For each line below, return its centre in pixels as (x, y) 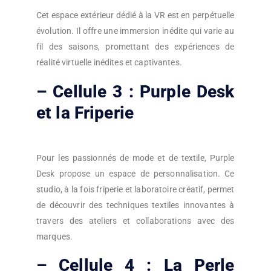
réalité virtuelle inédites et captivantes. (109, 63)
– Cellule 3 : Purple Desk (135, 92)
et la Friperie (85, 113)
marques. (55, 236)
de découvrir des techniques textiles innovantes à (135, 205)
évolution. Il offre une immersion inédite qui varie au (135, 31)
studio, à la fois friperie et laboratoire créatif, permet (135, 189)
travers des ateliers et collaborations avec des (135, 220)
